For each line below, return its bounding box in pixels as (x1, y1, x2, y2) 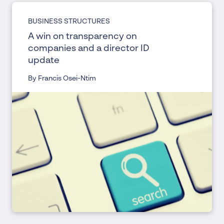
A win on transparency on (28, 32, 137, 41)
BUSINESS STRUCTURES (28, 18, 110, 25)
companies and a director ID (28, 44, 149, 53)
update (28, 56, 59, 65)
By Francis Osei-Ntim (28, 75, 96, 82)
